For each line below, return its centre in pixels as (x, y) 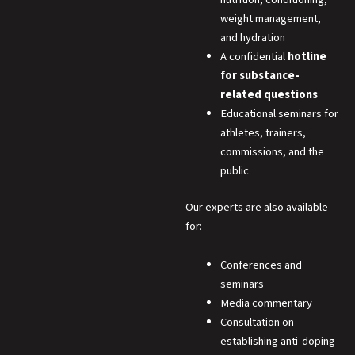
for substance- (260, 76)
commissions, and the (272, 152)
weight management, (270, 19)
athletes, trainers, (263, 133)
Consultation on (257, 323)
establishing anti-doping (277, 342)
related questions (269, 95)
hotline (307, 57)
